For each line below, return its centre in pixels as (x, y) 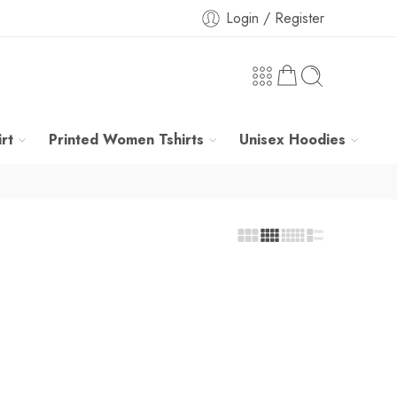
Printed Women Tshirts (126, 140)
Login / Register (275, 18)
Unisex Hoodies (292, 140)
